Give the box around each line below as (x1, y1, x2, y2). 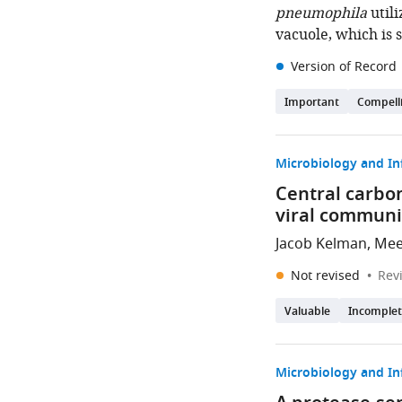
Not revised (291, 267, 364, 285)
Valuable (284, 303, 331, 321)
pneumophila (275, 3, 368, 24)
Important (284, 94, 340, 112)
